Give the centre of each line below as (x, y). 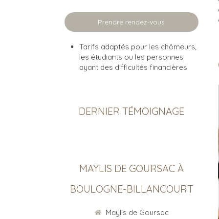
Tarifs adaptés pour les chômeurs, (138, 47)
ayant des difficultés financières (133, 67)
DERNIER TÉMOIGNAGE (131, 111)
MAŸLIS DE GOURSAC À (131, 168)
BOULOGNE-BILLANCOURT (131, 189)
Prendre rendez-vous (131, 22)
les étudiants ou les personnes (131, 57)
